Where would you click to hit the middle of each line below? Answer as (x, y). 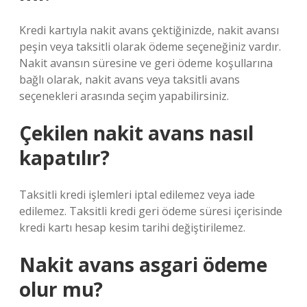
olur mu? (61, 289)
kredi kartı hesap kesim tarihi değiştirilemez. (132, 228)
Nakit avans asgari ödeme (143, 265)
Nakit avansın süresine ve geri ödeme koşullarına (146, 63)
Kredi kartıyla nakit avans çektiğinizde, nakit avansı (149, 30)
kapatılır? (64, 158)
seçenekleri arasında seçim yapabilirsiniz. (124, 96)
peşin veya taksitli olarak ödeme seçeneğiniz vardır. (150, 47)
